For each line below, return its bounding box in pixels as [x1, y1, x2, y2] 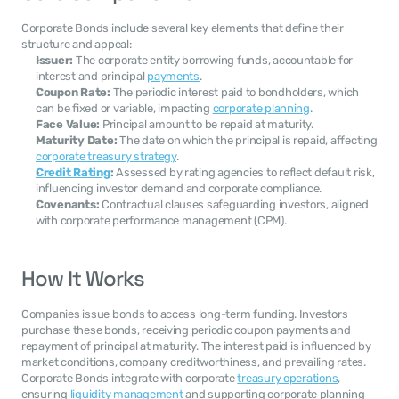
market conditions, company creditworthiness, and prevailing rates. [21, 355, 366, 369]
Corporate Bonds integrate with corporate [21, 371, 238, 385]
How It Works [21, 265, 145, 292]
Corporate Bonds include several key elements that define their [21, 21, 344, 35]
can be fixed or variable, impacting [36, 102, 213, 115]
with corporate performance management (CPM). [36, 214, 287, 227]
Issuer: [36, 53, 74, 67]
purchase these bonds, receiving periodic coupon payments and [21, 323, 351, 337]
